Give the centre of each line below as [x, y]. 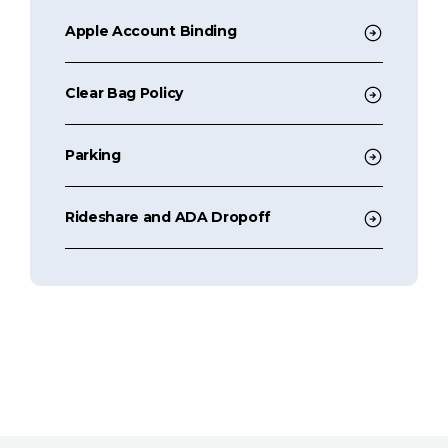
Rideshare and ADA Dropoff [168, 216]
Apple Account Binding [151, 30]
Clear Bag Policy [124, 92]
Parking [93, 154]
